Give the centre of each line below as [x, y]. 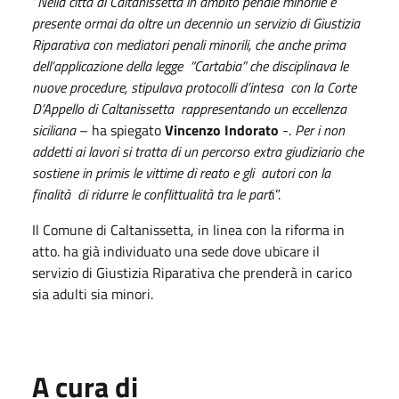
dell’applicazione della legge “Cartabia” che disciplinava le [190, 65]
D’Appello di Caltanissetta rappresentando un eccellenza [189, 108]
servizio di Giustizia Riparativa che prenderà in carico [192, 272]
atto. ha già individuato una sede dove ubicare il [176, 251]
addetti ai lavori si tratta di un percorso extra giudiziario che [198, 151]
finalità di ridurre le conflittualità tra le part [152, 194]
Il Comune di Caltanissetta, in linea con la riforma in [188, 229]
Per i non [320, 130]
